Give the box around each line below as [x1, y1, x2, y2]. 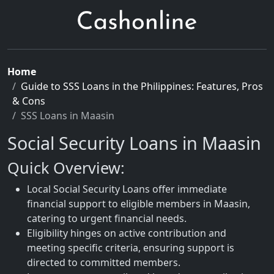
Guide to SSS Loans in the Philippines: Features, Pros [21, 80, 263, 93]
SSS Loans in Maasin [21, 109, 114, 122]
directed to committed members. [27, 256, 180, 269]
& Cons [12, 94, 45, 108]
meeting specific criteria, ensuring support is [27, 241, 234, 254]
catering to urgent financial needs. [27, 212, 187, 225]
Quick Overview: [7, 157, 125, 178]
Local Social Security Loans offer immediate [27, 182, 227, 196]
